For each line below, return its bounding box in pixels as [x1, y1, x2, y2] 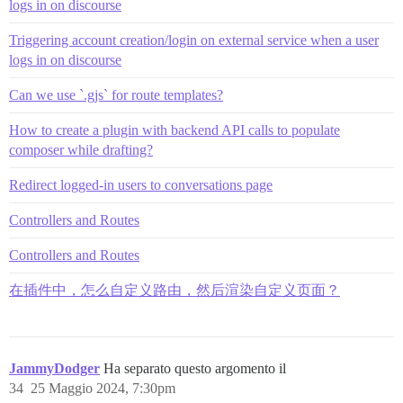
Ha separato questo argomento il [103, 361, 286, 377]
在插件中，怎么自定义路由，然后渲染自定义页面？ [9, 282, 340, 299]
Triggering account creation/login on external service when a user [9, 32, 379, 49]
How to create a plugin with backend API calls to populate [9, 122, 340, 139]
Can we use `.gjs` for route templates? [9, 87, 223, 103]
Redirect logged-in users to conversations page [9, 177, 273, 193]
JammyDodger [9, 361, 100, 377]
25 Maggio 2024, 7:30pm [31, 381, 175, 397]
